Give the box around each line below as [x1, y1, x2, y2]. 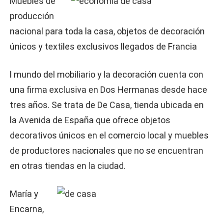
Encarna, [10, 204, 44, 214]
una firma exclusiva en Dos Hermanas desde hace [10, 84, 207, 95]
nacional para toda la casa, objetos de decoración [10, 26, 205, 36]
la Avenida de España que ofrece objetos [10, 115, 170, 125]
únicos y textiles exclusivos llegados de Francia [10, 41, 199, 52]
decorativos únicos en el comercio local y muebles [10, 130, 209, 140]
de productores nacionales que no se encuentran [10, 145, 203, 156]
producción [10, 11, 54, 21]
